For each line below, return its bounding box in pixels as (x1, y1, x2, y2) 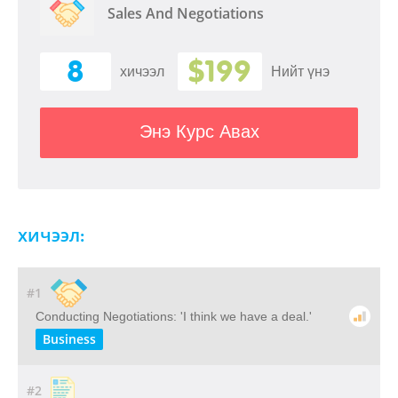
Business (43, 330, 96, 347)
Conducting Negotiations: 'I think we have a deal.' (36, 309, 312, 323)
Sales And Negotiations (107, 3, 265, 23)
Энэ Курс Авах (139, 122, 259, 141)
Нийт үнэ (271, 63, 330, 79)
